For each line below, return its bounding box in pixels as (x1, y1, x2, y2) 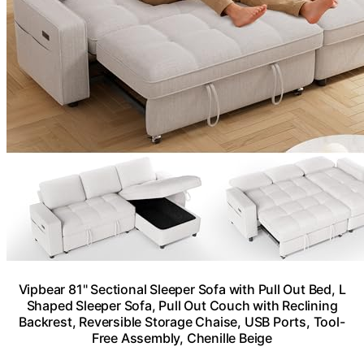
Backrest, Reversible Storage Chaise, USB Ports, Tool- (19, 314, 345, 331)
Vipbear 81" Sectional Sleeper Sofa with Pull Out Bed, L (18, 281, 346, 298)
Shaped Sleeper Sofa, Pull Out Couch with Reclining (26, 297, 338, 314)
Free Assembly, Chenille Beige (91, 330, 273, 347)
